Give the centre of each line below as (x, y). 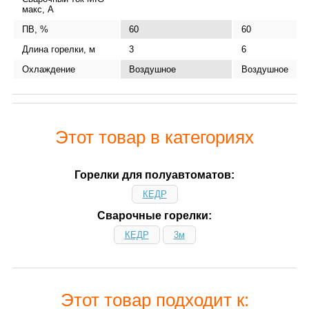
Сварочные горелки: (154, 215)
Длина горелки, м (59, 49)
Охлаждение (49, 69)
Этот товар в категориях (154, 137)
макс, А (38, 9)
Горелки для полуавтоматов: (154, 175)
